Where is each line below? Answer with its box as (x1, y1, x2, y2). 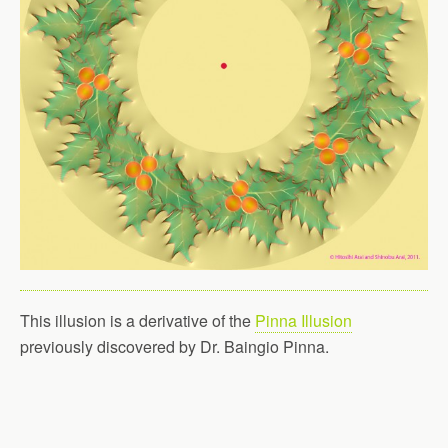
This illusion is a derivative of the (20, 309, 255, 332)
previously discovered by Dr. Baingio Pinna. (20, 335, 329, 358)
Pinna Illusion (255, 309, 352, 332)
